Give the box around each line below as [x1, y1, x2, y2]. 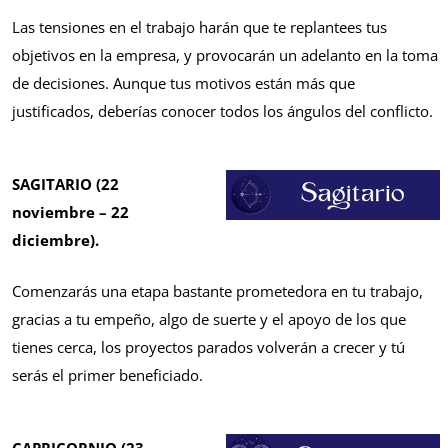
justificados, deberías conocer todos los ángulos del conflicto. [12, 101, 433, 122]
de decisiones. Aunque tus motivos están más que [12, 73, 355, 94]
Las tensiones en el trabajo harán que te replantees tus [12, 17, 387, 38]
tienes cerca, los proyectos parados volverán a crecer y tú [12, 336, 405, 357]
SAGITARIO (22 [12, 174, 119, 195]
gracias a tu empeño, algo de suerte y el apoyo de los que [12, 308, 406, 329]
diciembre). [12, 230, 103, 251]
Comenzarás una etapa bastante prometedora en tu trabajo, [12, 280, 423, 301]
